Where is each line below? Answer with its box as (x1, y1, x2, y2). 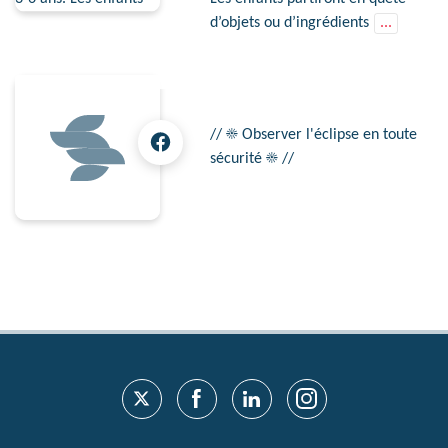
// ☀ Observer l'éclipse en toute (210, 127, 417, 143)
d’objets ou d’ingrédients (210, 14, 373, 31)
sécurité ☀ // (210, 151, 294, 167)
